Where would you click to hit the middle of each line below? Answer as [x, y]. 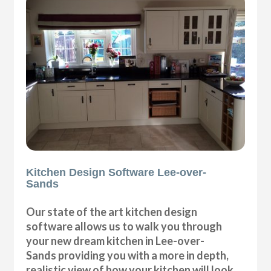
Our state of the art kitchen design [112, 212]
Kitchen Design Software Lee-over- [116, 173]
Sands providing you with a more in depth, [128, 256]
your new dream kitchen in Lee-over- [116, 241]
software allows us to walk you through [124, 227]
